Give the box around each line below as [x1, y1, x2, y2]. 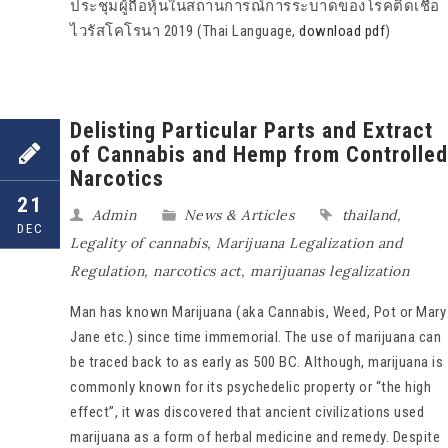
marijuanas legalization [249, 261, 409, 280]
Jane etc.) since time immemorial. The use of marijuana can [70, 327, 441, 346]
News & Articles [183, 205, 294, 224]
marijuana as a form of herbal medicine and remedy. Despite [70, 427, 440, 446]
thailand [341, 205, 397, 224]
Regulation [70, 261, 144, 280]
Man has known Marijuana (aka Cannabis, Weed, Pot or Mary [70, 302, 446, 321]
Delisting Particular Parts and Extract [70, 117, 433, 143]
